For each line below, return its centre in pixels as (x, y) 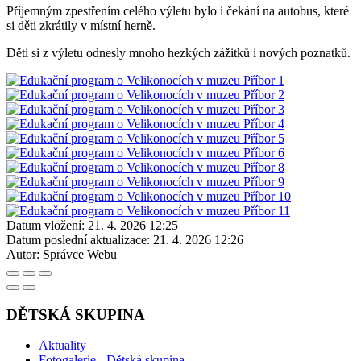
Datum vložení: (46, 225)
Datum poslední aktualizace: (78, 239)
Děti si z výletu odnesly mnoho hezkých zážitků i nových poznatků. (178, 52)
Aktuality (62, 346)
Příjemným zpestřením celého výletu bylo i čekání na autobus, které (178, 10)
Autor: (23, 254)
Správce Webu (80, 254)
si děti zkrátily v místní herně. (81, 25)
